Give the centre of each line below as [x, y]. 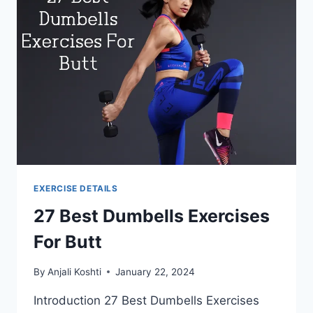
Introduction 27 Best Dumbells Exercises [146, 300]
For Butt [68, 242]
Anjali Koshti [75, 271]
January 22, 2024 [155, 271]
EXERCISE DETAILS [76, 189]
